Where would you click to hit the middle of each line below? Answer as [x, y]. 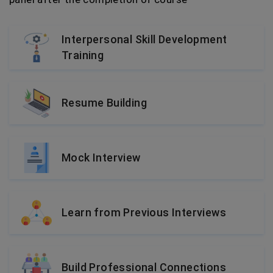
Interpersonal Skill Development [144, 39]
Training [83, 55]
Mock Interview [101, 158]
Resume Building [104, 103]
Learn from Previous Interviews [144, 212]
